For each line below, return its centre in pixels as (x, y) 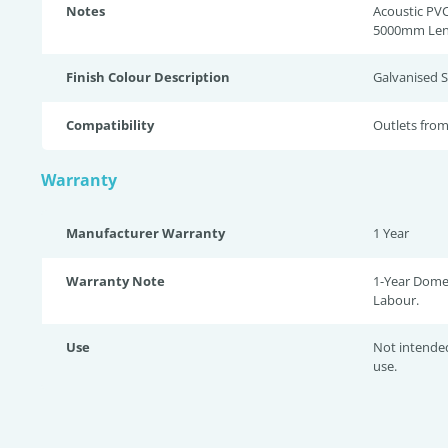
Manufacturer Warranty (145, 233)
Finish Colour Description (148, 77)
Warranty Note (115, 281)
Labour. (396, 300)
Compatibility (110, 125)
